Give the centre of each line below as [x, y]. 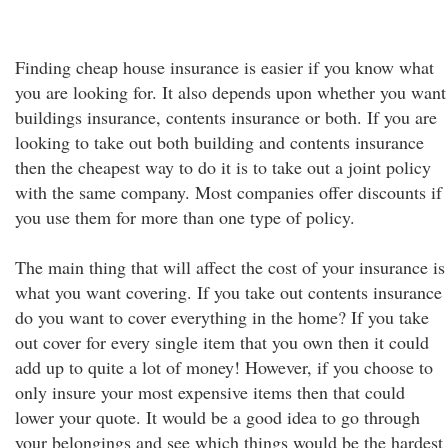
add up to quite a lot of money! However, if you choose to [224, 367]
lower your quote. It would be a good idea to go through [217, 417]
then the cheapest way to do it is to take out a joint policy [223, 167]
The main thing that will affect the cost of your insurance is [230, 267]
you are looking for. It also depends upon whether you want [230, 92]
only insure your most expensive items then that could [210, 392]
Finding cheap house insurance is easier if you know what [224, 67]
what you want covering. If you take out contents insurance [228, 292]
